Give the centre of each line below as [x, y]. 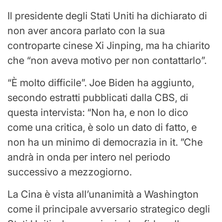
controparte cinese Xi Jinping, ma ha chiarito [109, 45]
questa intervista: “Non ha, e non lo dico [98, 112]
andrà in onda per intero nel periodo [89, 157]
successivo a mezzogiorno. [70, 172]
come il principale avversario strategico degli [109, 209]
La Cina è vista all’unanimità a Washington [103, 194]
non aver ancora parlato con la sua [86, 30]
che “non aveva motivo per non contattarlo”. [107, 60]
